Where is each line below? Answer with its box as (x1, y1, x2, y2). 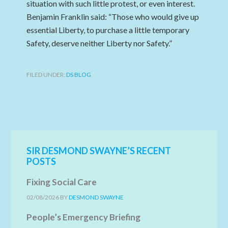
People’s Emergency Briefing (26, 212, 141, 222)
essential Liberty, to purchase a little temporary (26, 25, 190, 35)
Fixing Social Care (26, 177, 97, 187)
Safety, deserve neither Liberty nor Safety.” (26, 38, 174, 48)
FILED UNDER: (26, 71, 67, 78)
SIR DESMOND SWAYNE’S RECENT (26, 145, 172, 156)
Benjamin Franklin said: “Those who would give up (26, 12, 199, 21)
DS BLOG (66, 71, 92, 78)
